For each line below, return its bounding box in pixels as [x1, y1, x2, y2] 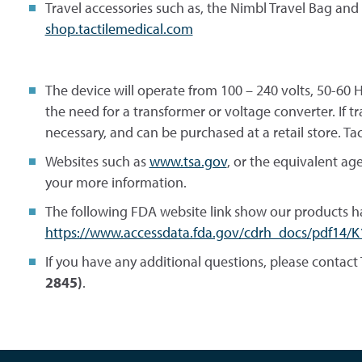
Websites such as [44, 151, 149, 170]
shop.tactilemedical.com [44, 19, 193, 38]
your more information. [44, 172, 187, 192]
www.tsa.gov [149, 151, 227, 170]
